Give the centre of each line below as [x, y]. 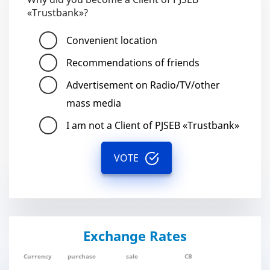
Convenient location [112, 40]
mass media [94, 103]
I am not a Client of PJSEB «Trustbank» [153, 125]
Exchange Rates [135, 236]
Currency [38, 256]
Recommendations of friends [133, 63]
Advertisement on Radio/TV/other [143, 85]
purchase [82, 256]
